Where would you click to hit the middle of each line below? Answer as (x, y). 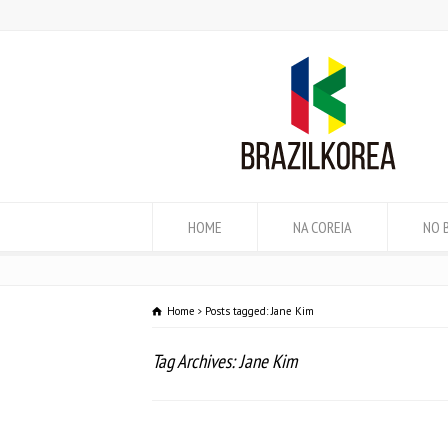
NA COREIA (322, 227)
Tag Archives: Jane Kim (224, 361)
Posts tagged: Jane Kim (259, 311)
